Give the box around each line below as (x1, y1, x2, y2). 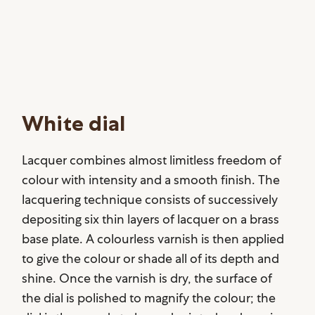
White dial (22, 110, 126, 138)
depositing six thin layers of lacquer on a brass (22, 211, 280, 228)
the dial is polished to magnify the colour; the (22, 290, 276, 307)
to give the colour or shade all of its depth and (22, 250, 280, 267)
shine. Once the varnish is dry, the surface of (22, 270, 273, 287)
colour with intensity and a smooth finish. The (22, 172, 281, 188)
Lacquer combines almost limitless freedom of (22, 152, 282, 169)
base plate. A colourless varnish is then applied (22, 231, 285, 247)
